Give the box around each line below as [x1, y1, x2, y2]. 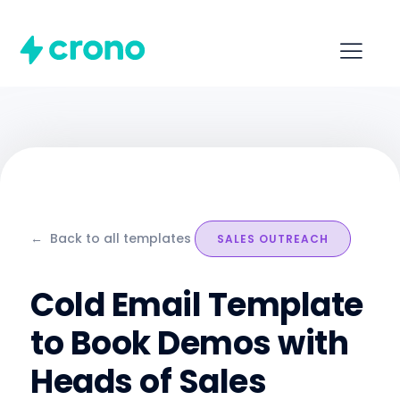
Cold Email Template [30, 282, 363, 329]
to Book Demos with [30, 321, 348, 367]
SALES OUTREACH [217, 231, 329, 247]
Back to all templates [50, 229, 191, 248]
